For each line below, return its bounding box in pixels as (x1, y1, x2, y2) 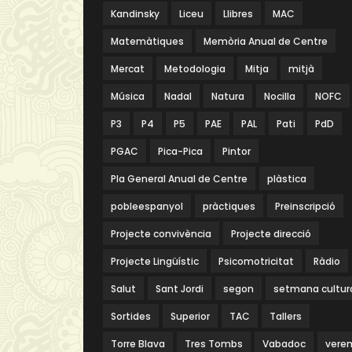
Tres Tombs (184, 337, 243, 350)
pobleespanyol (110, 200, 183, 213)
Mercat (110, 62, 145, 75)
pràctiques (202, 200, 255, 213)
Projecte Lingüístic (110, 255, 199, 268)
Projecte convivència (110, 227, 211, 240)
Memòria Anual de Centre (203, 35, 328, 48)
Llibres (222, 7, 253, 20)
